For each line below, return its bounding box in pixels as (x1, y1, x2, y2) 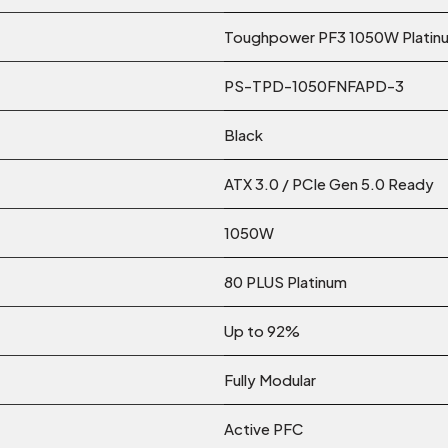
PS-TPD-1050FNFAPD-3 (224, 76, 404, 96)
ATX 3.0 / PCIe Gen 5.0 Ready (224, 174, 434, 194)
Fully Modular (224, 370, 316, 390)
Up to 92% (224, 321, 300, 341)
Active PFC (224, 419, 303, 439)
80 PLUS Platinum (224, 272, 347, 292)
